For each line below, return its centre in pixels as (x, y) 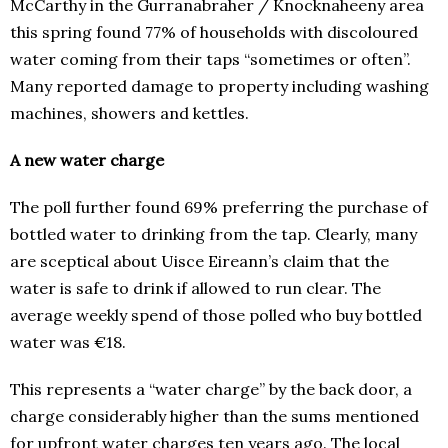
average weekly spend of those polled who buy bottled (216, 315)
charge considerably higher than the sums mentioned (214, 416)
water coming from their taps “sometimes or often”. (210, 59)
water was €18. (68, 342)
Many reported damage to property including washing (219, 86)
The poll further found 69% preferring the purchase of (219, 207)
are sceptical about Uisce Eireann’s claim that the (199, 261)
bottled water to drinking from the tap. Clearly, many (213, 234)
